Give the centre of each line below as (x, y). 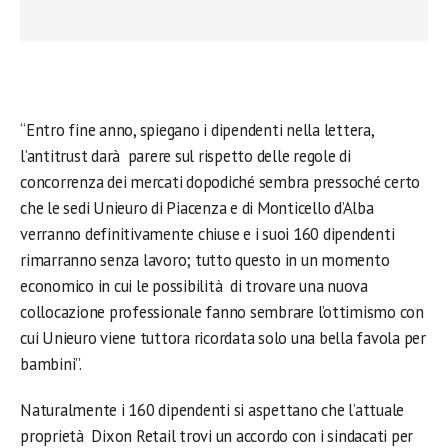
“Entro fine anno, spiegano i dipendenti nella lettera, (199, 130)
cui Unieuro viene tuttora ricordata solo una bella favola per (223, 338)
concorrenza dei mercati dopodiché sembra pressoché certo (220, 182)
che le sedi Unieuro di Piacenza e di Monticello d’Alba (197, 208)
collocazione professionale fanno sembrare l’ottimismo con (222, 312)
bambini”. (51, 364)
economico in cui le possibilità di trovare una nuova (194, 286)
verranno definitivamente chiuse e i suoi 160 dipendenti (207, 234)
